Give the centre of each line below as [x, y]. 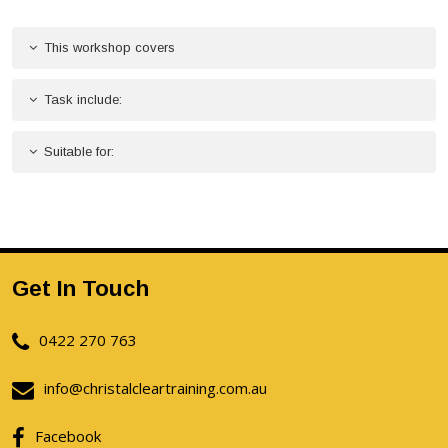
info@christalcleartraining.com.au [155, 388]
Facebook [68, 436]
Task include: [83, 99]
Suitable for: [79, 151]
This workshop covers [109, 47]
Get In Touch [80, 288]
